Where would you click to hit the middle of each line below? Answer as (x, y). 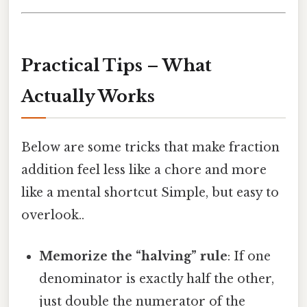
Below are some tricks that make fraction (150, 148)
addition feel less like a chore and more (144, 170)
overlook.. (53, 216)
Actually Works (88, 97)
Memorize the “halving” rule (134, 256)
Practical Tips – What (116, 66)
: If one (249, 256)
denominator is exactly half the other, (157, 279)
